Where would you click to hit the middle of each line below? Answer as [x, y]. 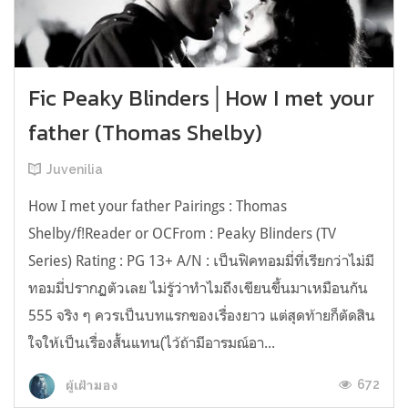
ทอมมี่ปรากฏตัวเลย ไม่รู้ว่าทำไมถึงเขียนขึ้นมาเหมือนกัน [198, 288]
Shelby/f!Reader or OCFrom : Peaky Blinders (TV [182, 234]
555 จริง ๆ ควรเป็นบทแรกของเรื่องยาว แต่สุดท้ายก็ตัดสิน [202, 316]
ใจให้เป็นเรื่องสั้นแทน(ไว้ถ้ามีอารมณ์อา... [152, 343]
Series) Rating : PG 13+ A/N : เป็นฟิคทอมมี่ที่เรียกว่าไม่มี [201, 261]
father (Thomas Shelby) [145, 133]
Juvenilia [75, 170]
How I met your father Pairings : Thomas [158, 206]
